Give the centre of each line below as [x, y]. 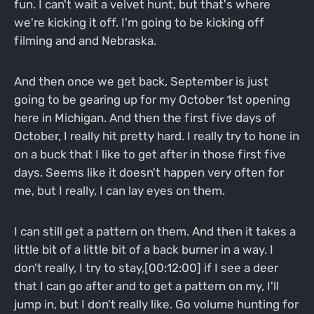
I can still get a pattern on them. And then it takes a [155, 231]
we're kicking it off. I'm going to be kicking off [139, 23]
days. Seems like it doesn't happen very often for [149, 173]
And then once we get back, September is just [141, 82]
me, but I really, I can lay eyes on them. [119, 191]
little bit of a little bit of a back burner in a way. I [143, 249]
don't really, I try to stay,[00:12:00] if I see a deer [146, 267]
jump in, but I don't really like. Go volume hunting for [156, 304]
